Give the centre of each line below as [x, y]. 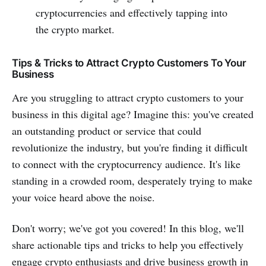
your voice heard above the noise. [83, 197]
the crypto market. [75, 29]
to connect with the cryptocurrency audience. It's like [126, 164]
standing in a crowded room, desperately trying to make [132, 180]
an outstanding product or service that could [107, 130]
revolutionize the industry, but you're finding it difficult [130, 147]
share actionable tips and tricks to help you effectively [128, 244]
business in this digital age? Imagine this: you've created [133, 114]
